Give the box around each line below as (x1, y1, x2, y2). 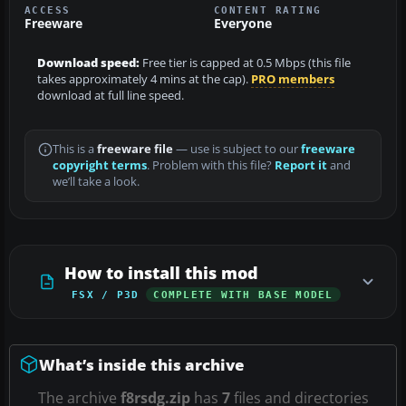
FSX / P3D (72, 288, 140, 300)
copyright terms (53, 157, 147, 173)
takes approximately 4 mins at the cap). (37, 71, 251, 87)
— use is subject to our (173, 140, 301, 157)
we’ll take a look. (53, 173, 140, 189)
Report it (275, 157, 327, 173)
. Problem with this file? (147, 157, 275, 173)
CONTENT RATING (214, 4, 322, 15)
